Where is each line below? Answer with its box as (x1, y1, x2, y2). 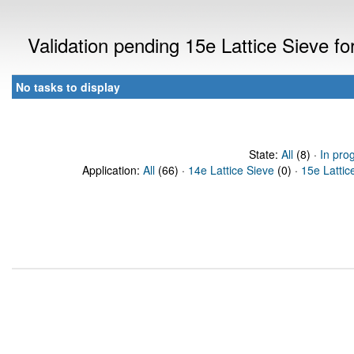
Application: (82, 162, 143, 178)
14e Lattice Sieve (188, 162, 274, 178)
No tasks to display (16, 79, 120, 95)
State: (248, 146, 281, 162)
